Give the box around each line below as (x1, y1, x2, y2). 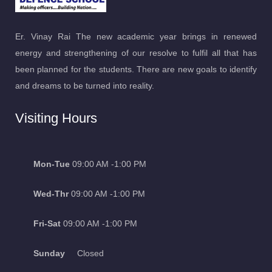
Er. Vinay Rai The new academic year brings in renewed (15, 31, 257, 41)
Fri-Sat (33, 218, 61, 228)
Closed (65, 248, 104, 258)
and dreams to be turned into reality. (15, 80, 154, 90)
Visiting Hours (15, 110, 97, 126)
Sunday (33, 248, 65, 258)
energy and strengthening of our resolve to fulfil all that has (15, 47, 257, 58)
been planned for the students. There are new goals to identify (15, 64, 257, 74)
